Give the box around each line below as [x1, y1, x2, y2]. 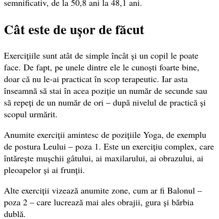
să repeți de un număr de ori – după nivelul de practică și [4, 96, 206, 109]
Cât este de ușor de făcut [4, 19, 144, 39]
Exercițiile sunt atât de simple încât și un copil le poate [4, 49, 198, 62]
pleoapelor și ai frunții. [4, 164, 85, 176]
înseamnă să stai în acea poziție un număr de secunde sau [4, 85, 207, 97]
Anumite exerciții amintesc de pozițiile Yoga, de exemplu [4, 129, 206, 141]
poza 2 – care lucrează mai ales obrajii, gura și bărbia [4, 196, 194, 208]
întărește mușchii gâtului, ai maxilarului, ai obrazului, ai [4, 152, 203, 164]
